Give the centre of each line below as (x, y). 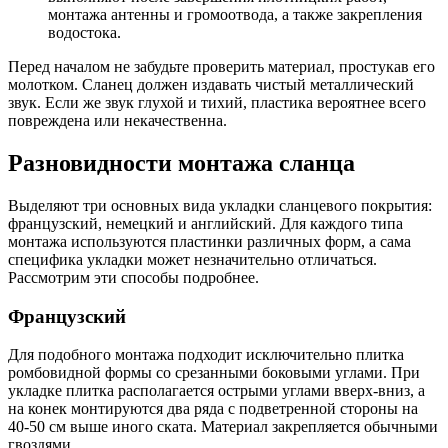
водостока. (84, 33)
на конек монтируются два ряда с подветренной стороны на (213, 409)
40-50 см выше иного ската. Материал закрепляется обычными (223, 427)
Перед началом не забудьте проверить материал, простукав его (221, 67)
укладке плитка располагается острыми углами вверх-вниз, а (216, 391)
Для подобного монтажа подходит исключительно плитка (206, 355)
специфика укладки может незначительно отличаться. (192, 259)
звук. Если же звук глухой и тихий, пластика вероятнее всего (217, 103)
